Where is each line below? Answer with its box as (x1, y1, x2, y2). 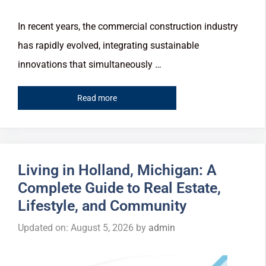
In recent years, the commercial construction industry (18, 21, 238, 33)
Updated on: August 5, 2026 (18, 221, 134, 233)
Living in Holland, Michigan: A (18, 161, 217, 179)
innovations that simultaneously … (18, 59, 161, 71)
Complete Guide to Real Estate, (18, 179, 221, 197)
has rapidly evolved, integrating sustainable (18, 40, 199, 52)
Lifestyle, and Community (18, 197, 186, 214)
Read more (77, 93, 117, 103)
